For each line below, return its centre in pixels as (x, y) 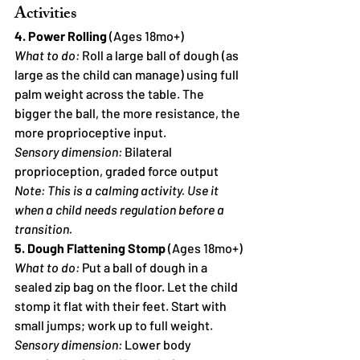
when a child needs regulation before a (121, 209)
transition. (43, 228)
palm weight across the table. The (110, 93)
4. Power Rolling (61, 35)
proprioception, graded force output (117, 170)
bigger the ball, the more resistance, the (129, 112)
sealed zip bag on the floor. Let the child (127, 286)
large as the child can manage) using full (128, 74)
